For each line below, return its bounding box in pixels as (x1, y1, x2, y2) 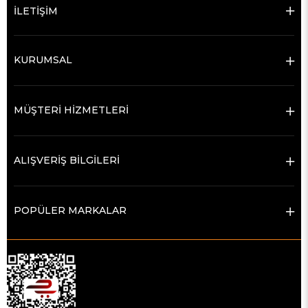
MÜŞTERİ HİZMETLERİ (14, 103, 129, 116)
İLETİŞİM (14, 4, 58, 17)
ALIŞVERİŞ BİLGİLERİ (14, 153, 120, 166)
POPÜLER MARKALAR (14, 203, 126, 217)
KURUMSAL (14, 53, 72, 66)
